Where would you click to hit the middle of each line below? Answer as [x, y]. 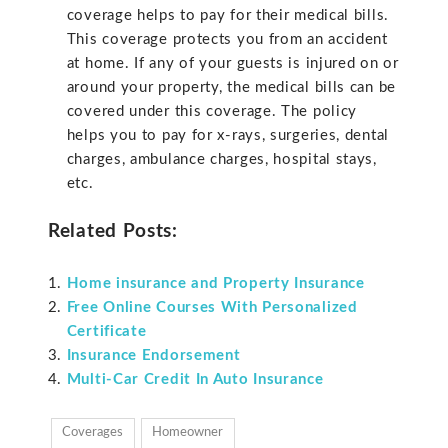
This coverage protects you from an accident [227, 40]
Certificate [106, 332]
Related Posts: [113, 231]
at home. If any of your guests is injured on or [232, 64]
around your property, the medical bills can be [231, 88]
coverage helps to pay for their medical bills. [227, 16]
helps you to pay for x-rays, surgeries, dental [227, 136]
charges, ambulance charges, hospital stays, [221, 160]
